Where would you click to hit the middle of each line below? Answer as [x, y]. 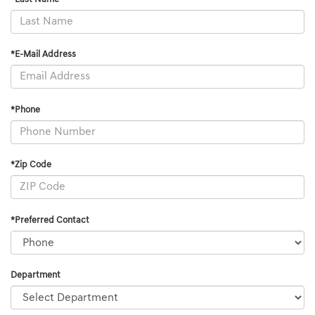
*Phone [25, 110]
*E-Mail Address [43, 55]
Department [36, 276]
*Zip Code [31, 165]
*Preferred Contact [50, 220]
